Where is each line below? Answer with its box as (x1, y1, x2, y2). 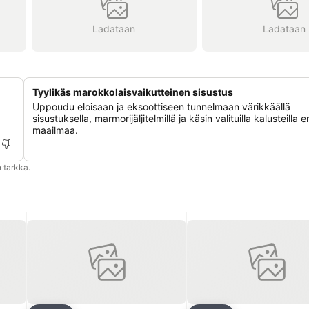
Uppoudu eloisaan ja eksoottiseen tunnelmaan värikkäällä (32, 101, 290, 112)
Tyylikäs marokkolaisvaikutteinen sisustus (32, 86, 233, 98)
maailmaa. (32, 124, 78, 136)
